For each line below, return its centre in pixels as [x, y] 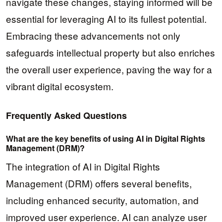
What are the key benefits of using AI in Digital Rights [106, 138]
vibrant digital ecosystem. [60, 86]
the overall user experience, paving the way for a [109, 69]
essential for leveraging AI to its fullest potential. [106, 18]
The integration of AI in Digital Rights [83, 166]
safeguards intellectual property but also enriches [111, 52]
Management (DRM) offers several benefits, [99, 183]
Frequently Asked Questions [66, 116]
